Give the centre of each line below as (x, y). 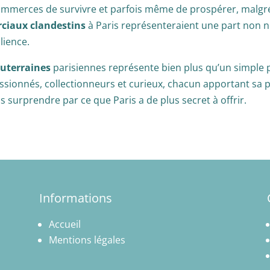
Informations (75, 198)
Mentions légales (87, 240)
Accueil (64, 224)
